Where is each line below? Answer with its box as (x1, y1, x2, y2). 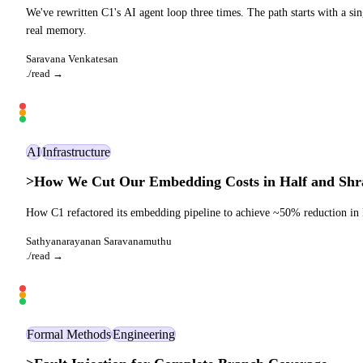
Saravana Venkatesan (26, 52, 118, 65)
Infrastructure (42, 144, 110, 159)
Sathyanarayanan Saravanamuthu (26, 234, 172, 247)
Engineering (113, 327, 175, 341)
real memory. (26, 23, 87, 36)
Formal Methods (27, 327, 111, 341)
